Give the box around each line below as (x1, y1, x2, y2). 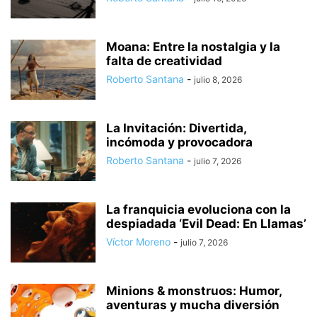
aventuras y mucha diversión (106, 297, 279, 312)
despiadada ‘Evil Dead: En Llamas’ (106, 216, 306, 231)
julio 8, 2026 (194, 74, 242, 85)
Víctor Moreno (106, 235, 171, 248)
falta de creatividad (106, 53, 222, 68)
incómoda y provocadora (106, 134, 253, 149)
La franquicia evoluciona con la (106, 202, 291, 217)
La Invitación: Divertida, (106, 120, 246, 135)
